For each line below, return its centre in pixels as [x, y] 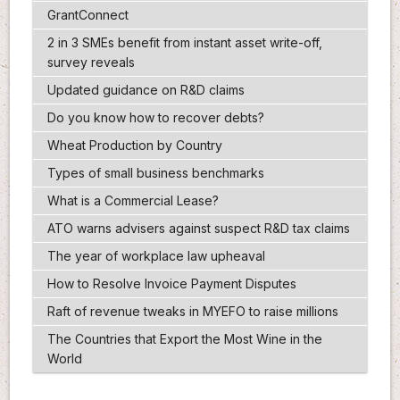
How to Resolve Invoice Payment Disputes [171, 284]
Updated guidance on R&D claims [146, 90]
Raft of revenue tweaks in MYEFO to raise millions [192, 312]
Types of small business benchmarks [155, 173]
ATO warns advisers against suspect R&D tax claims [198, 229]
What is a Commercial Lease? [133, 201]
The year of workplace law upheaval [156, 256]
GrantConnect [87, 15]
